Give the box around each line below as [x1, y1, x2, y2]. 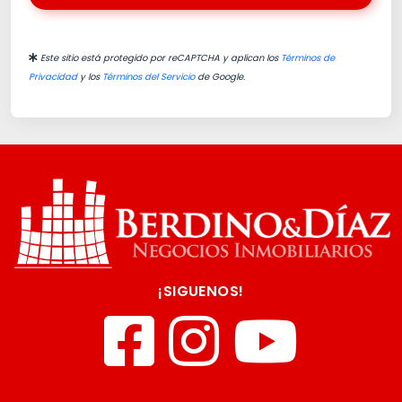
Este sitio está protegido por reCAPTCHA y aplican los [38, 51, 281, 66]
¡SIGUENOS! [158, 280, 244, 301]
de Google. [195, 70, 245, 84]
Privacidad [29, 70, 77, 84]
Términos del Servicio [102, 70, 195, 84]
